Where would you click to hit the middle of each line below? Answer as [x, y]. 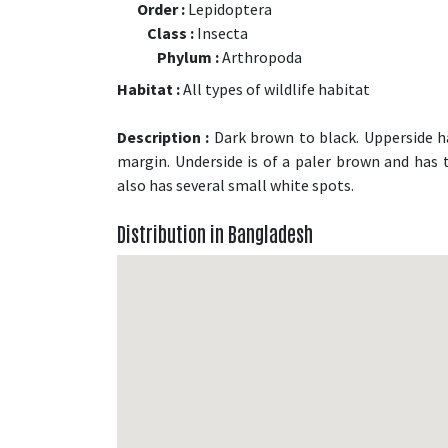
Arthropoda [260, 56]
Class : [170, 32]
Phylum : [188, 56]
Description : [163, 136]
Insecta [221, 32]
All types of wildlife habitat [275, 88]
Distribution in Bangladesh [215, 232]
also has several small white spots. [235, 184]
